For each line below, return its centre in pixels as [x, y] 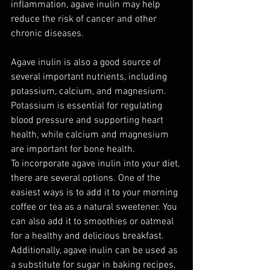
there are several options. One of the [87, 178]
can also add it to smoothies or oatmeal [93, 221]
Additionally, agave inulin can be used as [96, 250]
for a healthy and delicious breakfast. [89, 236]
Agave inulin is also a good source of [87, 62]
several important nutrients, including [90, 77]
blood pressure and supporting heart [88, 120]
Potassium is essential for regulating [88, 106]
